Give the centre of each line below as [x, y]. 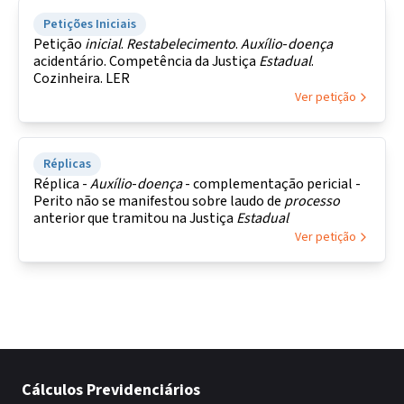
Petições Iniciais [90, 24]
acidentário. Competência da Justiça [146, 61]
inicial [103, 44]
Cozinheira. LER [82, 78]
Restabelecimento [181, 44]
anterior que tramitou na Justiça [135, 218]
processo [312, 201]
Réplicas [67, 164]
